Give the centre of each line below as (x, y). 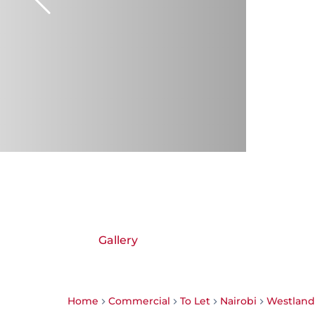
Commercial (139, 301)
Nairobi (238, 301)
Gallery (118, 240)
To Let (195, 301)
